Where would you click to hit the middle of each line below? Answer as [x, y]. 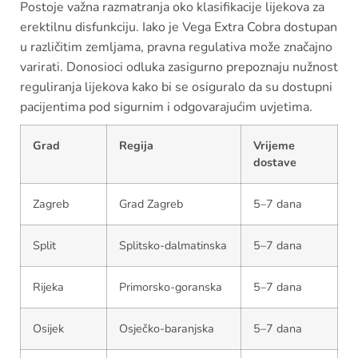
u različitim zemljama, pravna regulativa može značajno [176, 47]
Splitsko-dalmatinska [173, 245]
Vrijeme [274, 145]
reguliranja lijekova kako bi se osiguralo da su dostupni [176, 87]
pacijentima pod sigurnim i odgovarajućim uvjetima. [166, 107]
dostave [275, 162]
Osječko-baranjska [167, 328]
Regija [136, 145]
